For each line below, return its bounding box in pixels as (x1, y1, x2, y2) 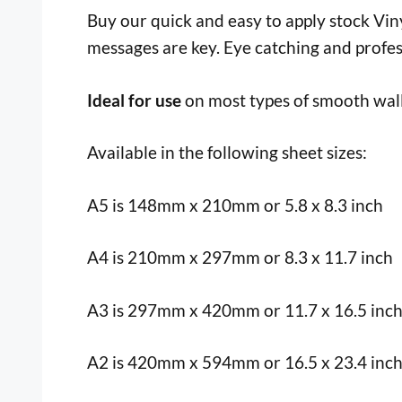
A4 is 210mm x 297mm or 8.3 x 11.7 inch (87, 247, 393, 268)
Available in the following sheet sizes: (87, 142, 367, 163)
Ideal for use (87, 89, 185, 110)
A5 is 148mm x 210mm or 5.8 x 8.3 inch (87, 194, 383, 215)
